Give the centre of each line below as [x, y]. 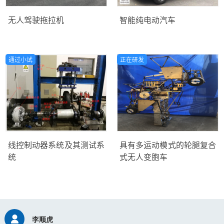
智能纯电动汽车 [147, 20]
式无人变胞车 [143, 157]
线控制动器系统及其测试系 [56, 145]
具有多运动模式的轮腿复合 [167, 145]
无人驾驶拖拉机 [36, 20]
